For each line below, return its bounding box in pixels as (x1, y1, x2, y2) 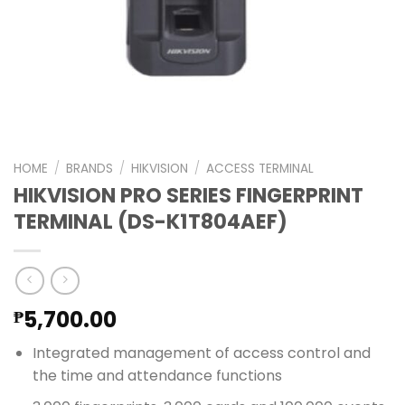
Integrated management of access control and (32, 343, 371, 364)
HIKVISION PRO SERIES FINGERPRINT (14, 180, 363, 210)
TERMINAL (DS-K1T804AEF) (14, 206, 287, 236)
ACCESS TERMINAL (206, 159, 315, 177)
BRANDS (66, 159, 114, 177)
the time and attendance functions (32, 365, 282, 387)
